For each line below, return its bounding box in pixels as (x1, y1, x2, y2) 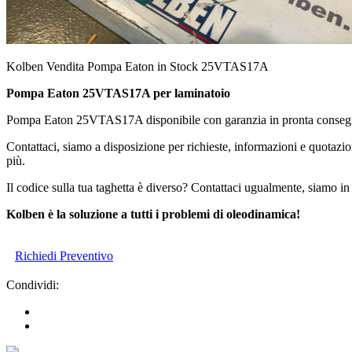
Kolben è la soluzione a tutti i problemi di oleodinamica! (6, 207, 300, 221)
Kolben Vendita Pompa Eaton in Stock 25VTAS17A (6, 59, 269, 73)
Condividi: (6, 277, 59, 291)
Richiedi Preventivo (15, 248, 113, 262)
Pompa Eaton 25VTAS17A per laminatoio (6, 86, 230, 100)
